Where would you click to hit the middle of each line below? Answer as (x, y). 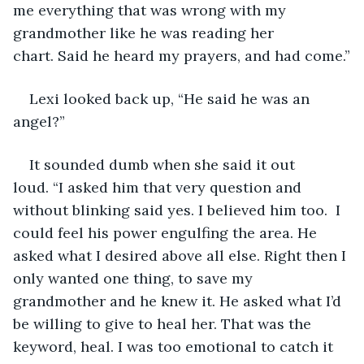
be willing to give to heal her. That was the (164, 323)
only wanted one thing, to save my (135, 278)
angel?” (39, 121)
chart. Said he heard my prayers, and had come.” (182, 55)
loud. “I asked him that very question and (159, 187)
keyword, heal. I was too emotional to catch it (175, 346)
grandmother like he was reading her (145, 32)
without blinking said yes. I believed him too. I (179, 210)
